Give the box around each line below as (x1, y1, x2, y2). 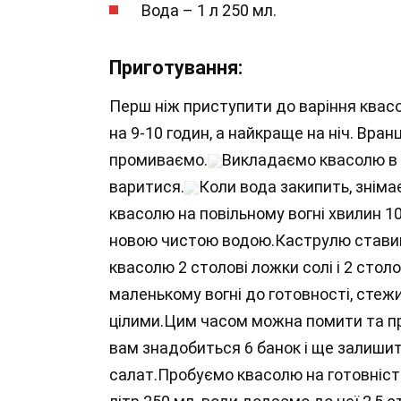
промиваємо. (109, 149, 208, 169)
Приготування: (109, 55, 243, 79)
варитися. (109, 176, 184, 196)
